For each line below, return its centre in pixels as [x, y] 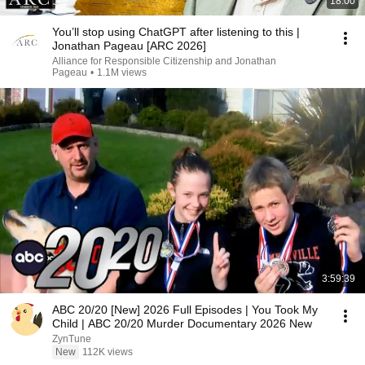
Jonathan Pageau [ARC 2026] [129, 46]
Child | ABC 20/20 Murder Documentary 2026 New [182, 323]
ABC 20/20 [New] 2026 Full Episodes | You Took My [185, 310]
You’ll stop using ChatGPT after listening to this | [176, 32]
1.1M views [122, 73]
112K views [108, 352]
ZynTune [72, 339]
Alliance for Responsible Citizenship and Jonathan [164, 61]
